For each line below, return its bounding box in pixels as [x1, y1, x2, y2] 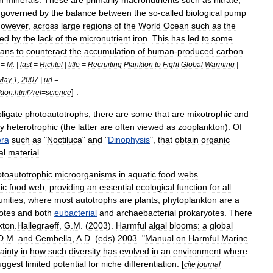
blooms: [169, 220, 200, 230]
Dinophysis [108, 134, 150, 144]
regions [83, 21, 112, 30]
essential [99, 182, 133, 192]
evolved [119, 246, 149, 256]
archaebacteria [116, 207, 174, 218]
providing [49, 182, 85, 192]
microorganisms [55, 169, 116, 179]
